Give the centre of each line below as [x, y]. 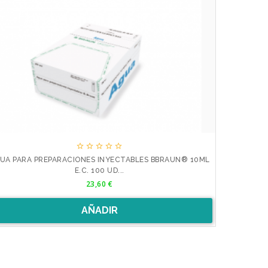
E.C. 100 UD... [99, 171]
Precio [112, 180]
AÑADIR [99, 211]
